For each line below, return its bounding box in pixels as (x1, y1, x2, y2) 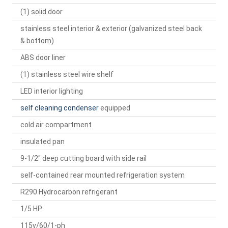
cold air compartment (20, 121, 92, 129)
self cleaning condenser (20, 104, 99, 112)
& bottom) (20, 37, 54, 45)
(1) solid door (20, 8, 63, 16)
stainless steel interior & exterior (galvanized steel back (20, 24, 202, 33)
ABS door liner (20, 53, 66, 62)
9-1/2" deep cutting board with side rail (20, 154, 147, 163)
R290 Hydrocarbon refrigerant (20, 188, 118, 196)
